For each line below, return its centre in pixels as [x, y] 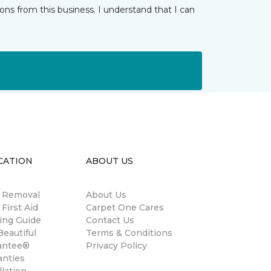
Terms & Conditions [129, 233]
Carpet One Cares [125, 207]
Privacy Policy [116, 246]
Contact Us [110, 220]
